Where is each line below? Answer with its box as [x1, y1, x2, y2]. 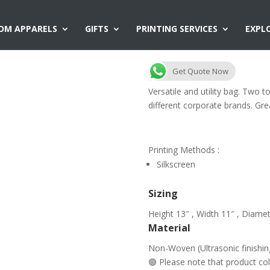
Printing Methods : [148, 144, 219, 155]
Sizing [148, 187, 178, 200]
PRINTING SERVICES [136, 23, 218, 34]
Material [148, 221, 190, 234]
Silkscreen [156, 159, 195, 170]
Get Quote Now [172, 66, 228, 77]
